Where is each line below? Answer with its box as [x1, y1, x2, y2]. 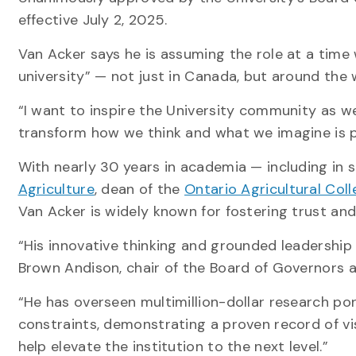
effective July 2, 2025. [17, 10, 172, 29]
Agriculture [17, 180, 95, 199]
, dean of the [94, 180, 185, 199]
